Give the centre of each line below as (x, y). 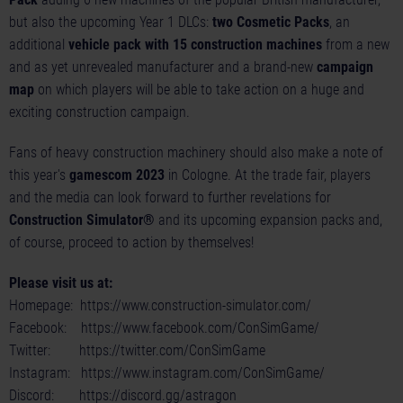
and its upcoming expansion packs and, (269, 220)
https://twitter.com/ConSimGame (172, 351)
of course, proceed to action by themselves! (131, 243)
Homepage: (45, 306)
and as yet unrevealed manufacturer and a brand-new (163, 67)
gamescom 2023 (117, 175)
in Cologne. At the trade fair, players (268, 175)
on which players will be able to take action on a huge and (199, 90)
